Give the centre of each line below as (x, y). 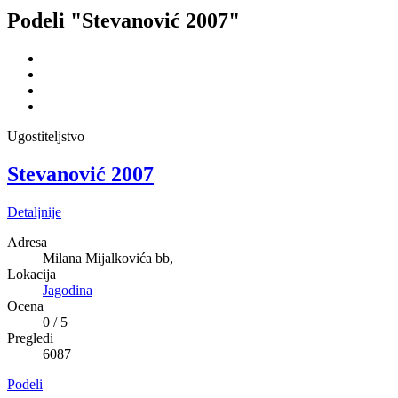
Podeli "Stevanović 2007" (123, 20)
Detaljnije (34, 211)
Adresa (27, 242)
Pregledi (30, 338)
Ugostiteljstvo (46, 136)
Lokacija (32, 274)
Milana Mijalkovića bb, (108, 258)
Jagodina (68, 290)
